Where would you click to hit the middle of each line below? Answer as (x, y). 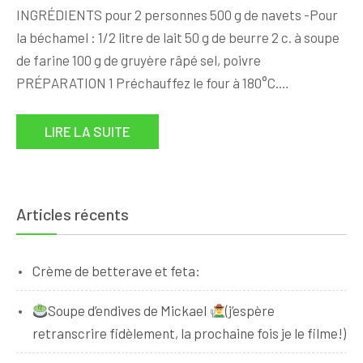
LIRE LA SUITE (88, 131)
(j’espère (250, 310)
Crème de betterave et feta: (116, 271)
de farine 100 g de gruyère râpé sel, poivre (139, 60)
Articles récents (73, 214)
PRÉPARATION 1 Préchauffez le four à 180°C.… (153, 83)
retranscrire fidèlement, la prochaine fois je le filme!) (189, 333)
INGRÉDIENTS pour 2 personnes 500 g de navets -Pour (177, 15)
